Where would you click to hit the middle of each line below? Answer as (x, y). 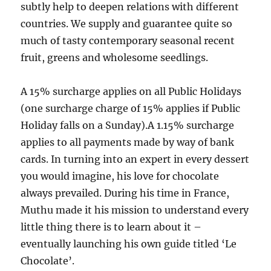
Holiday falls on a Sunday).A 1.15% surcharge (128, 125)
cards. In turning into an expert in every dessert (135, 159)
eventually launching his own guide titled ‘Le (129, 244)
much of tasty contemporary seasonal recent (128, 41)
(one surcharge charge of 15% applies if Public (131, 108)
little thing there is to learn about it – (111, 227)
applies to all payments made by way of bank (128, 142)
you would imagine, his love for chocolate (120, 176)
